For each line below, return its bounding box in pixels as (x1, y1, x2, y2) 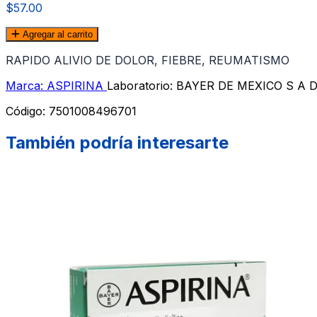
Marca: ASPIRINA (6, 79, 107, 93)
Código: (6, 104, 49, 119)
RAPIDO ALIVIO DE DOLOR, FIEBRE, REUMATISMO (6, 53, 289, 68)
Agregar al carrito (20, 29, 93, 40)
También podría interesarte (6, 132, 229, 154)
